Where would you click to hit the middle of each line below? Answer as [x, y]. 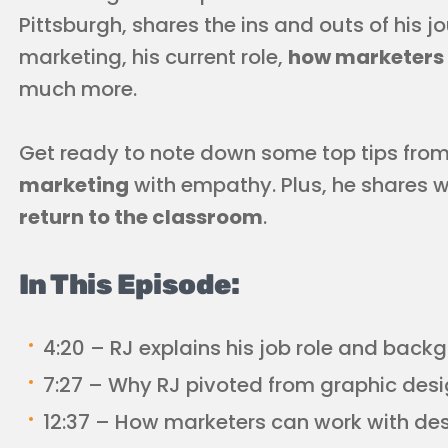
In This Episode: [129, 284]
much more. [78, 89]
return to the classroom [141, 217]
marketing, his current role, [153, 57]
